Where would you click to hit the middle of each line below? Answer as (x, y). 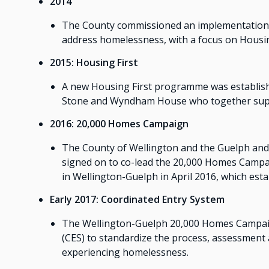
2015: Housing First (94, 63)
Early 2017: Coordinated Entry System (137, 200)
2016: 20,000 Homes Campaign (119, 124)
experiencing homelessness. (125, 252)
